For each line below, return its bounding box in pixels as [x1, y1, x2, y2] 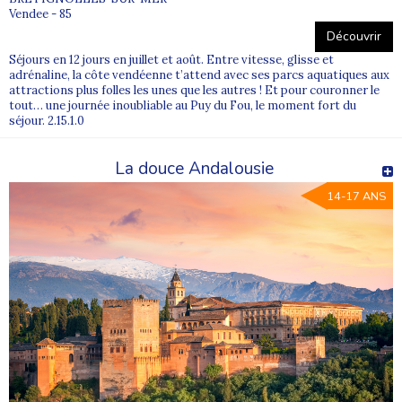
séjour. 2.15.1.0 [9, 112, 84, 128]
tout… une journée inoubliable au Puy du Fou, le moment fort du [9, 97, 356, 113]
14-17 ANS [327, 188, 386, 205]
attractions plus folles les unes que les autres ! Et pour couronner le [9, 82, 380, 98]
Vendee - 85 [9, 5, 72, 22]
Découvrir [327, 27, 381, 45]
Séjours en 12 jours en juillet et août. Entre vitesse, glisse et [9, 51, 334, 67]
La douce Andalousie [115, 156, 274, 180]
